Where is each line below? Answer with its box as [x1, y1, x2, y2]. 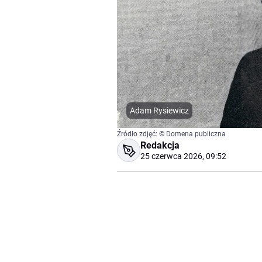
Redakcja [140, 140, 180, 151]
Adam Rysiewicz [130, 106, 189, 116]
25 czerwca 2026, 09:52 [140, 151, 226, 161]
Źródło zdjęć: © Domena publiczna [117, 130, 226, 139]
